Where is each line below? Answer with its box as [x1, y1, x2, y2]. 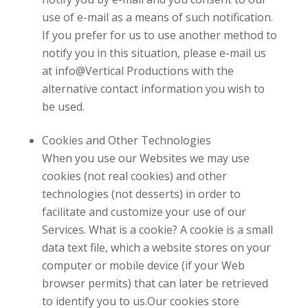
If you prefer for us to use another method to [41, 27, 277, 43]
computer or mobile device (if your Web [41, 257, 245, 273]
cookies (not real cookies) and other [41, 168, 227, 184]
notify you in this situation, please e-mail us [41, 45, 266, 60]
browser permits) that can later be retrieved [41, 275, 268, 291]
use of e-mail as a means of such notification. [41, 9, 273, 25]
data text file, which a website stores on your [41, 239, 271, 255]
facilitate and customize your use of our [41, 203, 246, 219]
